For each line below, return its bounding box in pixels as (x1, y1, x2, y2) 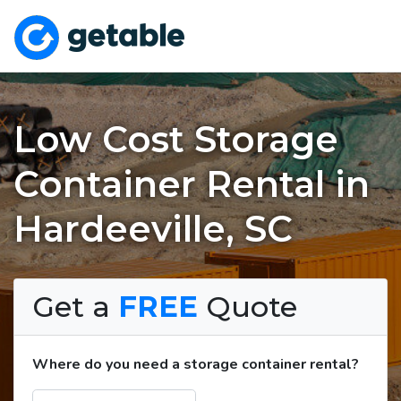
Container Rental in (13, 161, 370, 206)
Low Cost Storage (13, 116, 338, 161)
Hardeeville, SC (13, 206, 293, 251)
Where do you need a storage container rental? (32, 354, 359, 374)
